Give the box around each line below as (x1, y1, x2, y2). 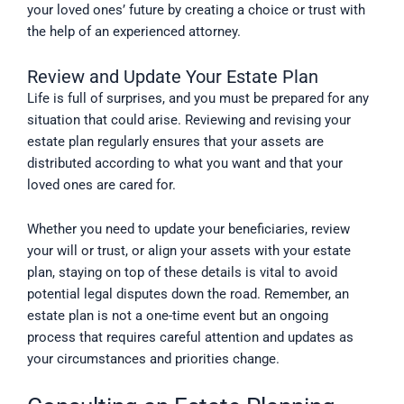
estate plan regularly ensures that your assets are (27, 133, 324, 150)
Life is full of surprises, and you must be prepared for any (27, 89, 369, 106)
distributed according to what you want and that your (27, 154, 343, 171)
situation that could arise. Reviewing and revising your (27, 111, 351, 128)
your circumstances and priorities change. (27, 351, 280, 368)
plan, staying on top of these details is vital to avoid (27, 264, 337, 281)
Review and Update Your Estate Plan (27, 65, 318, 87)
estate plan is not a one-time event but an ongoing (27, 308, 328, 325)
